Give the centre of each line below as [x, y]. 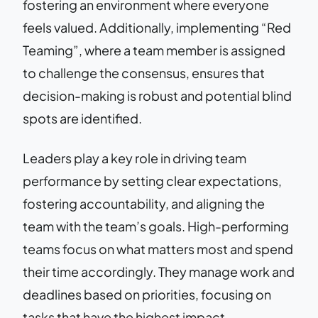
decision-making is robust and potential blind [157, 95]
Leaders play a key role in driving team [135, 158]
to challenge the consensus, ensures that [144, 72]
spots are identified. [82, 118]
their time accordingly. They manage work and [159, 271]
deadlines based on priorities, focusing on [147, 294]
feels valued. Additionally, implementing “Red [157, 27]
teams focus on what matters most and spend [158, 248]
